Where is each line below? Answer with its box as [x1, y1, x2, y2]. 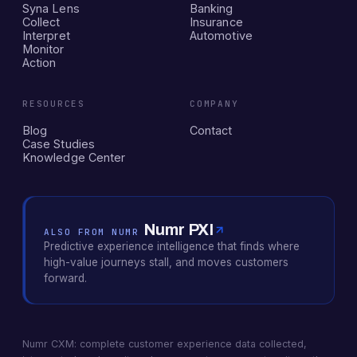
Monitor [22, 42, 65, 56]
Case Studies [22, 137, 95, 151]
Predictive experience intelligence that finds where [44, 240, 300, 253]
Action [22, 56, 57, 69]
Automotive [190, 29, 253, 42]
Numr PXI [143, 221, 214, 238]
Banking [190, 2, 233, 15]
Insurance [190, 15, 243, 29]
